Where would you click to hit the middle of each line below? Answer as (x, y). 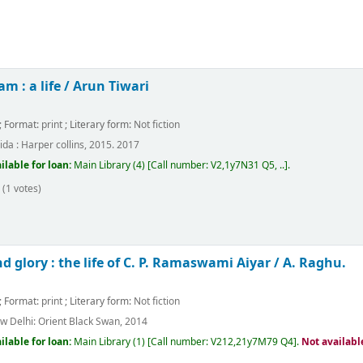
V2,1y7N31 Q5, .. (248, 166)
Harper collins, (54, 145)
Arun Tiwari (111, 87)
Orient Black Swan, (81, 321)
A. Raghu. (315, 263)
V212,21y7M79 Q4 (252, 342)
